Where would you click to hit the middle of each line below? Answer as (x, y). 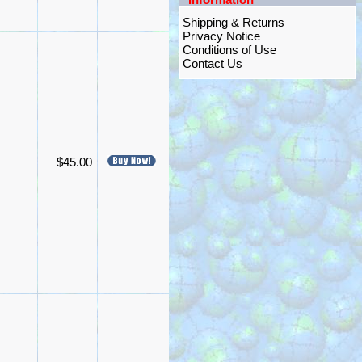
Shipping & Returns (234, 22)
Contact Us (213, 63)
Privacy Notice (221, 36)
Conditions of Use (229, 50)
